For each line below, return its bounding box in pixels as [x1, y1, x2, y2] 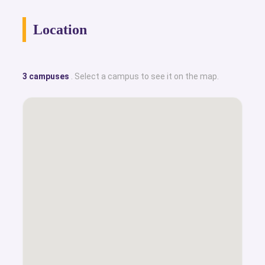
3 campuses [22, 71, 71, 81]
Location [33, 21, 87, 37]
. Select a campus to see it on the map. [71, 71, 219, 81]
